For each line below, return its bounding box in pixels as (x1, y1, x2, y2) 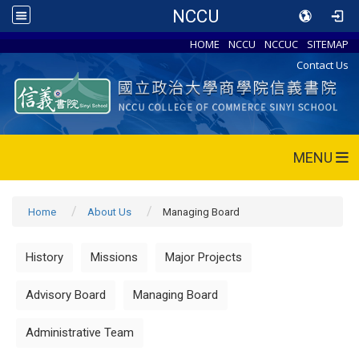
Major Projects (165, 249, 242, 264)
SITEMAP (307, 36, 349, 51)
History (26, 249, 63, 264)
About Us (87, 205, 131, 218)
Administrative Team (26, 325, 134, 340)
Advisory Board (26, 287, 106, 302)
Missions (91, 249, 138, 264)
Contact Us (296, 57, 349, 72)
